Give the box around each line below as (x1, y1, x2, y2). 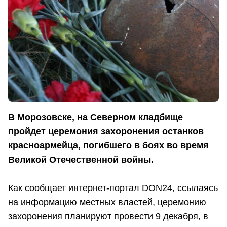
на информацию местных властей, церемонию (8, 197, 206, 208)
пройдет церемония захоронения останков (8, 126, 204, 137)
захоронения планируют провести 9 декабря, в (8, 211, 208, 222)
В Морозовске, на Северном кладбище (8, 112, 183, 123)
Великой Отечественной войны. (8, 155, 154, 165)
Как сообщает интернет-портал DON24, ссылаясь (8, 183, 218, 194)
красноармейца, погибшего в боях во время (8, 140, 209, 151)
